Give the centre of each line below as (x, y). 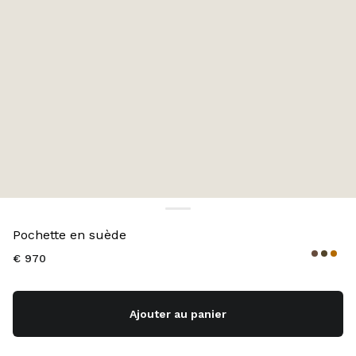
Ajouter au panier (178, 313)
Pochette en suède (70, 235)
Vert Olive (91, 219)
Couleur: (36, 219)
